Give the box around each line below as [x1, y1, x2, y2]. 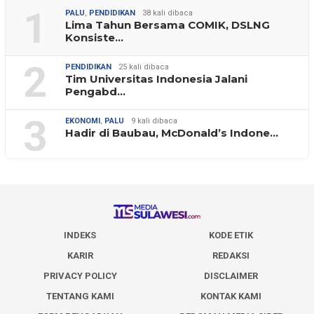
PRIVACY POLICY [43, 270, 117, 281]
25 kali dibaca [118, 62, 169, 72]
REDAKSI [212, 250, 250, 261]
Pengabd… [65, 85, 125, 99]
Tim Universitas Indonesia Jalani [65, 72, 247, 86]
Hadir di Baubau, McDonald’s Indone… [65, 126, 278, 140]
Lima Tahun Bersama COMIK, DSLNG [65, 18, 270, 32]
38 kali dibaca [142, 8, 193, 18]
